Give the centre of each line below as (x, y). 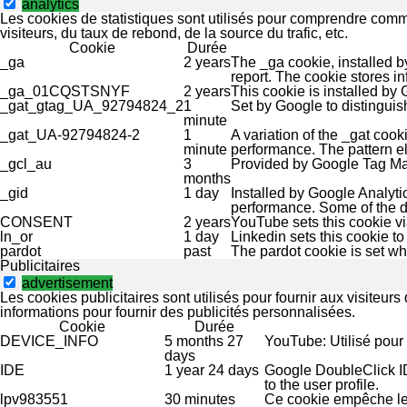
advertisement (67, 283)
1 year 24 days (212, 371)
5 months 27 (204, 342)
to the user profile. (322, 385)
